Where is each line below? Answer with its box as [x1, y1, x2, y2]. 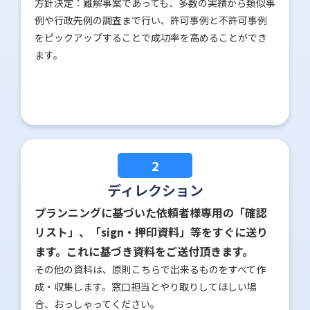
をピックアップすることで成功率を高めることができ [35, 30, 267, 45]
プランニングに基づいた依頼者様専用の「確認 [35, 204, 267, 221]
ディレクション [107, 180, 203, 201]
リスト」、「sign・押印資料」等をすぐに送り [35, 224, 268, 241]
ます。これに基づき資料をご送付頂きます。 [35, 243, 253, 260]
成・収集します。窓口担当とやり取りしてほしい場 [35, 280, 257, 294]
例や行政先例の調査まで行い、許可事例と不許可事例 [35, 13, 267, 28]
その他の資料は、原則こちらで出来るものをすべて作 [35, 262, 266, 277]
